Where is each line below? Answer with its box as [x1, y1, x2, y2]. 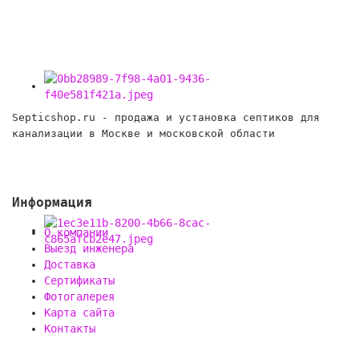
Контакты [44, 322, 95, 336]
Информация [12, 194, 92, 210]
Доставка [44, 258, 95, 272]
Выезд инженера [44, 242, 134, 256]
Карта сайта [44, 306, 115, 320]
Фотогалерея [44, 290, 115, 304]
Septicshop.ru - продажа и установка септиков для [12, 111, 320, 124]
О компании [44, 226, 108, 240]
